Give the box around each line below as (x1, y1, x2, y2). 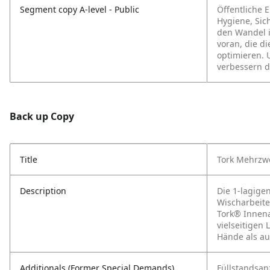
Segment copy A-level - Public (20, 4, 139, 15)
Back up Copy (10, 110, 74, 123)
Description (20, 185, 66, 196)
